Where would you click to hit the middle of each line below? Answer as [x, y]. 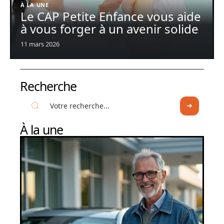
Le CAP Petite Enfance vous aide [111, 16]
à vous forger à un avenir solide [109, 28]
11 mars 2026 [40, 44]
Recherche [48, 86]
